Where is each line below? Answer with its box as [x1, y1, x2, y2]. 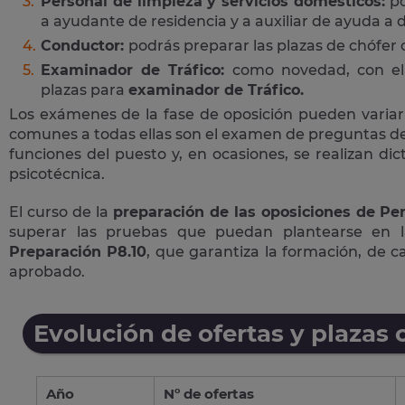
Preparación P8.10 [9, 242, 147, 260]
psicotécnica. [9, 165, 105, 183]
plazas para [41, 80, 128, 99]
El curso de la [9, 202, 113, 221]
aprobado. [9, 262, 85, 280]
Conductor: [41, 36, 128, 54]
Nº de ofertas [164, 384, 254, 402]
